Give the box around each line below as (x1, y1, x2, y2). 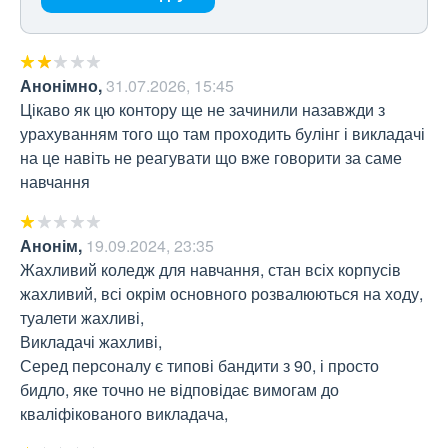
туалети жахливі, (20, 306, 148, 330)
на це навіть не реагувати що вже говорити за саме (20, 146, 402, 170)
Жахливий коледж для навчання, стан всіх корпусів (20, 258, 401, 282)
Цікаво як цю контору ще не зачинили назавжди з (20, 98, 385, 122)
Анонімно (20, 74, 98, 98)
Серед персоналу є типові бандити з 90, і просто (20, 354, 379, 378)
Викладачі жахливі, (20, 330, 162, 354)
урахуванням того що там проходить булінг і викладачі (20, 122, 425, 146)
